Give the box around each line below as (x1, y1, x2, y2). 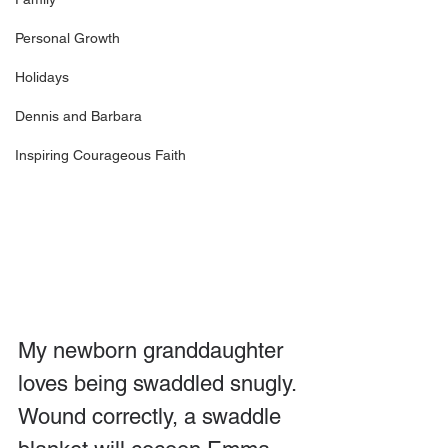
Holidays (15, 69, 69, 85)
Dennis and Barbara (15, 108, 142, 124)
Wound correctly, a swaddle (18, 403, 287, 429)
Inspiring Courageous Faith (15, 147, 186, 163)
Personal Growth (15, 30, 120, 46)
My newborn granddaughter (18, 337, 289, 363)
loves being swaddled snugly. (18, 370, 302, 396)
